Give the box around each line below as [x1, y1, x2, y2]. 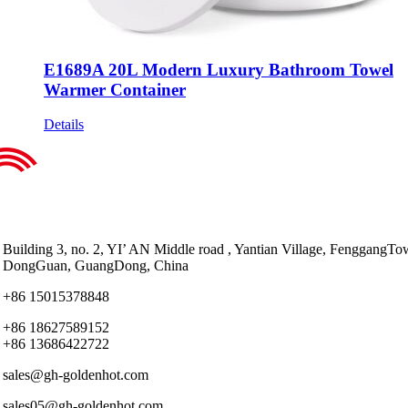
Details [44, 117, 84, 133]
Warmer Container [44, 79, 186, 99]
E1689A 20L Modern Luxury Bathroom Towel [44, 59, 393, 79]
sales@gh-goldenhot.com [3, 367, 148, 383]
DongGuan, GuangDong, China [3, 258, 189, 274]
